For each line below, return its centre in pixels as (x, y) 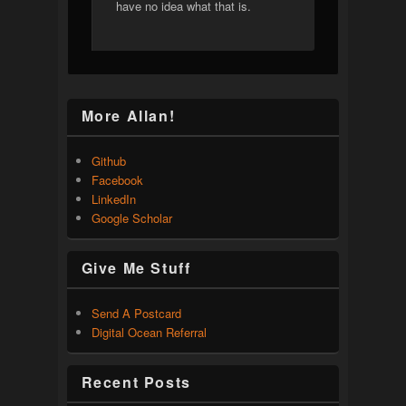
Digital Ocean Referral (149, 332)
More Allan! (128, 115)
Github (108, 160)
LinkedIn (113, 198)
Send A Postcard (136, 313)
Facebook (117, 179)
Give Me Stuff (136, 267)
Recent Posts (136, 382)
